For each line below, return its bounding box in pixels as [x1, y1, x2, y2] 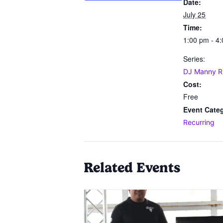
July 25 [183, 9, 206, 20]
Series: [183, 54, 205, 64]
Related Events [84, 159, 180, 176]
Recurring [183, 118, 215, 127]
